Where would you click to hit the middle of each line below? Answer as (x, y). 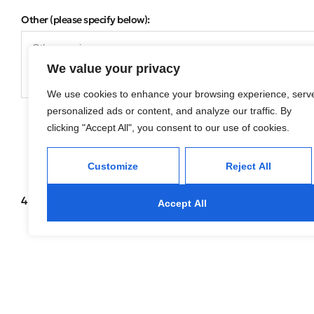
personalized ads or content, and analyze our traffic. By (169, 111)
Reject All (248, 166)
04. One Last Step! (109, 285)
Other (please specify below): (86, 20)
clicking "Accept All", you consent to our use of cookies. (168, 128)
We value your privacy (114, 69)
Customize (113, 166)
